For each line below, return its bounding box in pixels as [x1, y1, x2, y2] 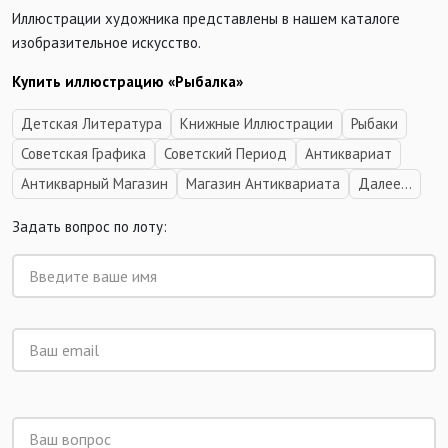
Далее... [358, 174, 412, 194]
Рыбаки [351, 114, 398, 134]
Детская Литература [21, 114, 162, 134]
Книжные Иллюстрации [180, 114, 333, 134]
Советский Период [164, 144, 287, 164]
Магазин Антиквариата [186, 174, 340, 194]
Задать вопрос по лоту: [12, 217, 167, 237]
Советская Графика [21, 144, 146, 164]
